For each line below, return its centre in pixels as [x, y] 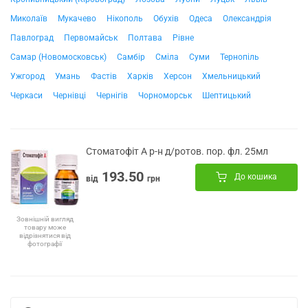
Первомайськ [91, 37]
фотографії [45, 243]
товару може [45, 227]
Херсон [178, 76]
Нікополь [125, 18]
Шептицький [227, 95]
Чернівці [69, 95]
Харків [140, 76]
